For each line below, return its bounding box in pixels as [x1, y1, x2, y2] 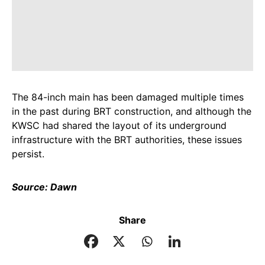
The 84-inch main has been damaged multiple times [12, 91, 244, 104]
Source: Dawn [12, 181, 77, 193]
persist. [12, 148, 44, 160]
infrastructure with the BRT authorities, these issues [12, 134, 242, 146]
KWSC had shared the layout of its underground [12, 119, 227, 132]
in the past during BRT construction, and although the [12, 105, 251, 118]
